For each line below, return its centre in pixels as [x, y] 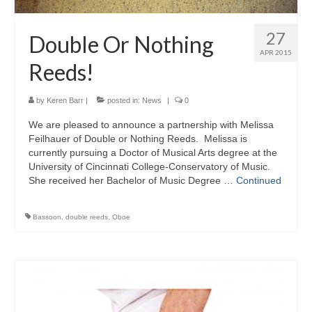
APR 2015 [276, 53]
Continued [259, 181]
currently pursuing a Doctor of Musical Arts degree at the [153, 153]
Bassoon [47, 217]
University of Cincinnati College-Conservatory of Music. [149, 167]
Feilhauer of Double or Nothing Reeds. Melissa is [138, 139]
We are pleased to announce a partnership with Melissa [151, 125]
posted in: [124, 101]
